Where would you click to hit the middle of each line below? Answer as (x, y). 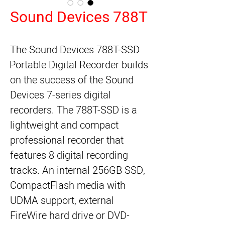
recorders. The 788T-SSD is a (74, 110)
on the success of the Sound (72, 80)
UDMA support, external (62, 201)
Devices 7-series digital (61, 95)
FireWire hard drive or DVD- (70, 216)
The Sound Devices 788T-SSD (75, 50)
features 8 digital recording (69, 155)
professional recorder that (67, 140)
